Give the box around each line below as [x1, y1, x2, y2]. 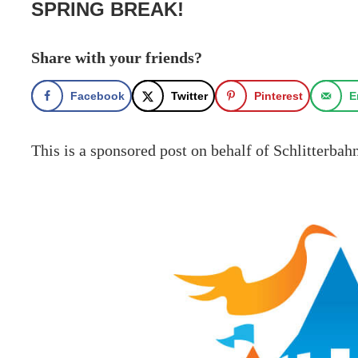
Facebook [70, 89, 125, 103]
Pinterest [254, 89, 304, 103]
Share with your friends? [31, 49, 203, 67]
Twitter [171, 89, 209, 103]
